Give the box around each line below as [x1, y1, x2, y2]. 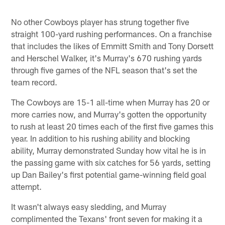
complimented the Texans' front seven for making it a [11, 213, 203, 224]
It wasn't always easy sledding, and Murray [11, 201, 167, 212]
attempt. [11, 181, 42, 192]
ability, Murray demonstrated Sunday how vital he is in [11, 145, 206, 156]
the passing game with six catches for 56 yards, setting [11, 157, 211, 168]
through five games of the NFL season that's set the [11, 65, 198, 75]
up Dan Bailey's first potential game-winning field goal [11, 169, 207, 180]
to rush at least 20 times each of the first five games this [11, 121, 214, 132]
